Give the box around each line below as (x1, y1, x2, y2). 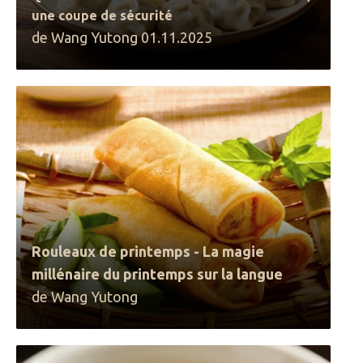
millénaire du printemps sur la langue (32, 266, 284, 282)
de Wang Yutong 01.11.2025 (32, 29, 213, 45)
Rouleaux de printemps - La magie (32, 243, 265, 259)
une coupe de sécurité (32, 8, 173, 23)
